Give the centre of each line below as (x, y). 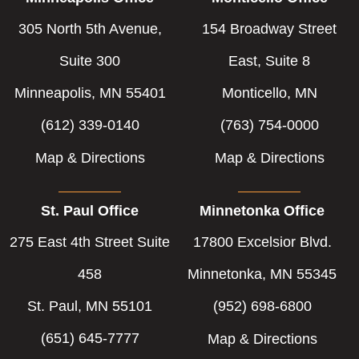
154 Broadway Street (269, 28)
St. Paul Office (90, 210)
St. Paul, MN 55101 (90, 306)
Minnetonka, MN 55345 (262, 274)
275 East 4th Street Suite (90, 242)
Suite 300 (90, 61)
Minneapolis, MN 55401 (90, 93)
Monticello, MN (269, 93)
